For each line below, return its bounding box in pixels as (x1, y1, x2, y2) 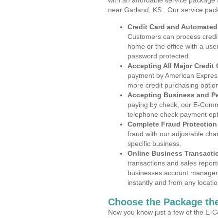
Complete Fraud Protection (127, 120, 217, 128)
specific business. (127, 140, 182, 147)
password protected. (127, 52, 190, 60)
